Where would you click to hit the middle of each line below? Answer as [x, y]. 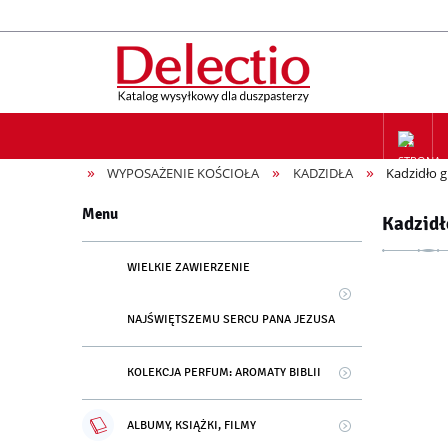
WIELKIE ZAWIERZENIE [188, 268]
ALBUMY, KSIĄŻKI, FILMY [191, 426]
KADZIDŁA [322, 173]
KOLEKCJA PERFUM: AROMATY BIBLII [224, 373]
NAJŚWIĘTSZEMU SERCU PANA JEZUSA [231, 320]
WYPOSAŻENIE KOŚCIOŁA [183, 173]
